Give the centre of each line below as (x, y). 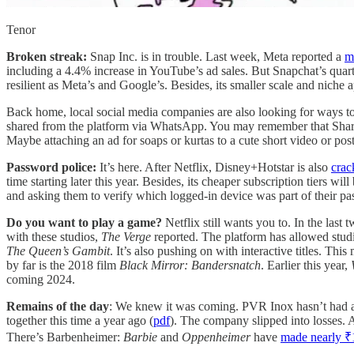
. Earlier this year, (306, 265)
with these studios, (54, 236)
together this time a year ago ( (80, 320)
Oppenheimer (218, 337)
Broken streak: (48, 56)
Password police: (53, 167)
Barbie (142, 337)
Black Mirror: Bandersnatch (190, 265)
